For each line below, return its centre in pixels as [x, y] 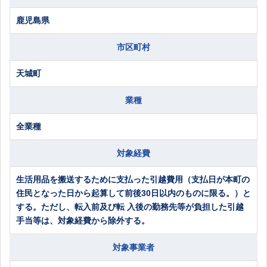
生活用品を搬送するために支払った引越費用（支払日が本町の [133, 179]
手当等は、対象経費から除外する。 [83, 220]
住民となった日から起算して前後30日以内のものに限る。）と [133, 193]
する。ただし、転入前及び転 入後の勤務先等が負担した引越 [130, 207]
